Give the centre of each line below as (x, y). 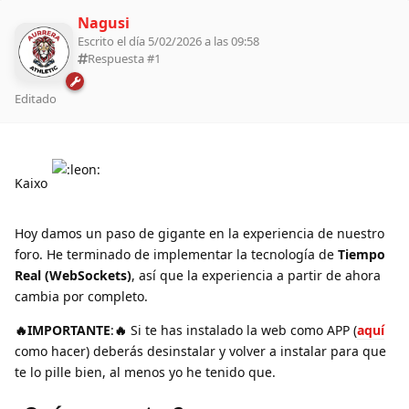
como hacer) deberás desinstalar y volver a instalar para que (200, 351)
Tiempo (362, 255)
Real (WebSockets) (73, 276)
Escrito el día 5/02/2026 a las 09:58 (168, 41)
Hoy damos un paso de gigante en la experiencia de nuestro (199, 234)
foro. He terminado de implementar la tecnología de (176, 255)
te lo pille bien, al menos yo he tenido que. (145, 372)
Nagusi (104, 22)
